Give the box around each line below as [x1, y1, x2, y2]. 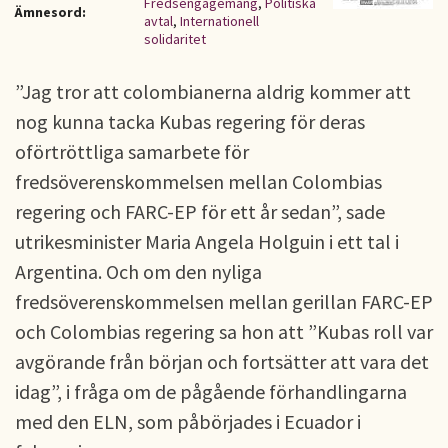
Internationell [180, 12, 259, 30]
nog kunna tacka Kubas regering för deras [15, 109, 365, 134]
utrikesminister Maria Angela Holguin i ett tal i [15, 229, 399, 254]
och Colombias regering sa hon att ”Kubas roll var [15, 319, 433, 344]
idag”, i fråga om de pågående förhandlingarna [15, 379, 407, 404]
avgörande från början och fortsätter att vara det [15, 349, 429, 374]
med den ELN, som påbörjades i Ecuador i [15, 409, 361, 434]
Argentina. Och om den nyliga [15, 259, 262, 284]
